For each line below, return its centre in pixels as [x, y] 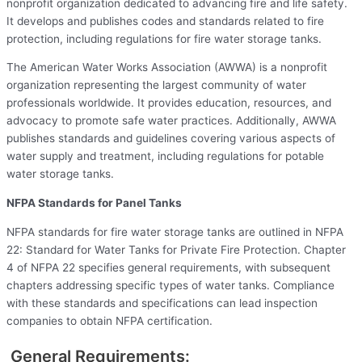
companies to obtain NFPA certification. [109, 320]
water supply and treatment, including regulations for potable [165, 156]
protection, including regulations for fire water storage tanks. [164, 38]
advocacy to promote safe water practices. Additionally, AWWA [171, 121]
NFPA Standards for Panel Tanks [94, 203]
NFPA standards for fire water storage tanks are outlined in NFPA [175, 232]
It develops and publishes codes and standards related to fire [165, 21]
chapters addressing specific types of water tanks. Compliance [170, 285]
